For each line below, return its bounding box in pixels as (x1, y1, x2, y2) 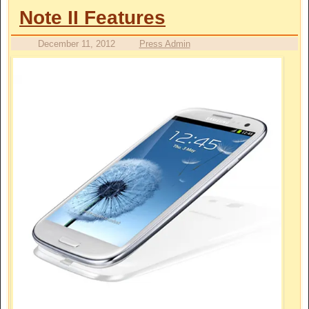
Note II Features (19, 7, 166, 29)
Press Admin (139, 39, 190, 50)
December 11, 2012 (37, 39, 115, 50)
